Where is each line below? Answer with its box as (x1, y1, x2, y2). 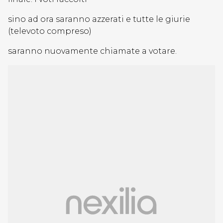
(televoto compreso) (8, 26, 92, 36)
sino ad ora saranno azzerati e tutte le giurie (8, 14, 190, 24)
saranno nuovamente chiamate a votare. (8, 46, 177, 56)
